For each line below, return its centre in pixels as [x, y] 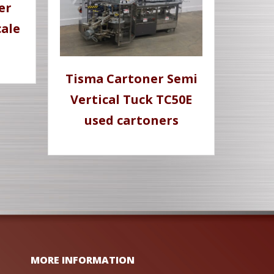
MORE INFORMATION [82, 260]
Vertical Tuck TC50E [131, 100]
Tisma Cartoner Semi [131, 79]
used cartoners [131, 120]
